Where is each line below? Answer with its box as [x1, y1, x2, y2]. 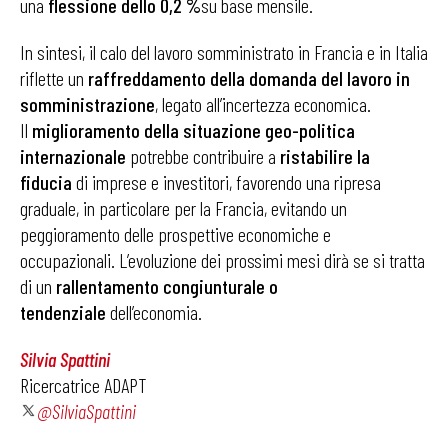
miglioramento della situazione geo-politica [28, 118, 355, 142]
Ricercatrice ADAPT [20, 373, 147, 397]
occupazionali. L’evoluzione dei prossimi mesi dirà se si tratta [20, 248, 425, 272]
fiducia [20, 170, 72, 194]
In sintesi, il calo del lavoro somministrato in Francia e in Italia [20, 40, 428, 64]
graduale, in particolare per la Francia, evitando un [20, 196, 347, 220]
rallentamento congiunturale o [56, 274, 278, 298]
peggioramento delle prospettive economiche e [20, 222, 331, 246]
